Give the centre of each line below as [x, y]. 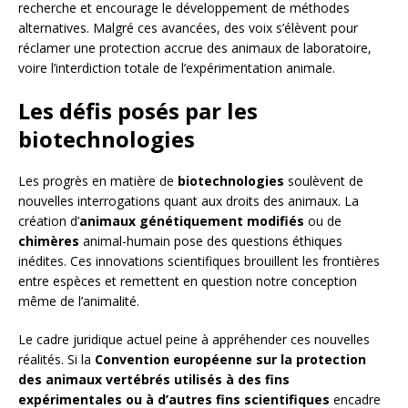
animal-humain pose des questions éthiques [211, 241]
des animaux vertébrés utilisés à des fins [154, 380]
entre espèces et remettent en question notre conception [188, 281]
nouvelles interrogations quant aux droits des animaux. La [189, 201]
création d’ [49, 221]
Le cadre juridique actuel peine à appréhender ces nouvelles [194, 340]
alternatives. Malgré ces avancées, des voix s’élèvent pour [188, 28]
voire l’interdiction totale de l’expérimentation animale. [177, 68]
